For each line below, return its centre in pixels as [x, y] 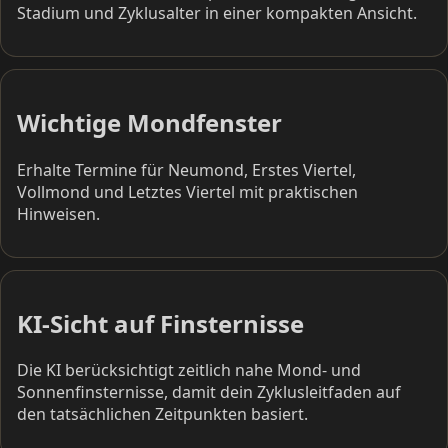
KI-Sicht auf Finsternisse [160, 323]
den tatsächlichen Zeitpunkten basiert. [162, 414]
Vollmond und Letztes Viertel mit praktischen [187, 191]
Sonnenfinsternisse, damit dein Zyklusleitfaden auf [209, 392]
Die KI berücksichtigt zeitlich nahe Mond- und [189, 370]
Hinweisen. [58, 213]
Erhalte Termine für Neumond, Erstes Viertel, [186, 169]
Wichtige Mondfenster [149, 122]
